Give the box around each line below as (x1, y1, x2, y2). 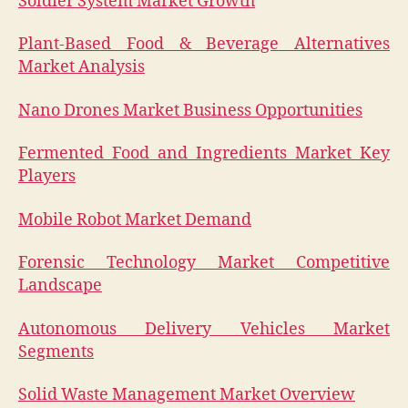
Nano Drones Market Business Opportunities (18, 99, 362, 121)
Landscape (18, 275, 102, 297)
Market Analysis (18, 56, 145, 78)
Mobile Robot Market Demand (18, 209, 251, 230)
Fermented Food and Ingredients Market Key (18, 143, 390, 165)
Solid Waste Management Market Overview (18, 384, 355, 406)
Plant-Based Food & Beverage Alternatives (18, 34, 390, 56)
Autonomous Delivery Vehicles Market (18, 318, 390, 340)
